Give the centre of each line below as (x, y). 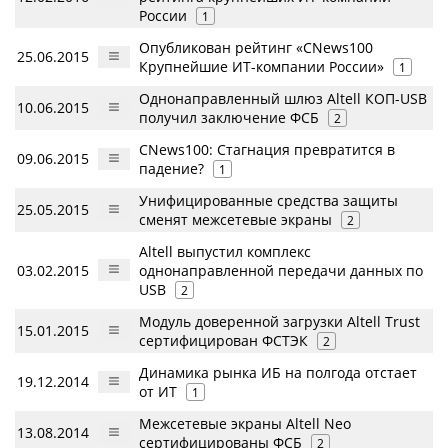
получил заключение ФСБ (229, 117)
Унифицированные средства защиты (268, 200)
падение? (171, 168)
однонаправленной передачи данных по (281, 270)
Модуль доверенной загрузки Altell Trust (279, 321)
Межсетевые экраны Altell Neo (245, 423)
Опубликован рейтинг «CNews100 (256, 47)
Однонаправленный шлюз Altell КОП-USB (283, 98)
